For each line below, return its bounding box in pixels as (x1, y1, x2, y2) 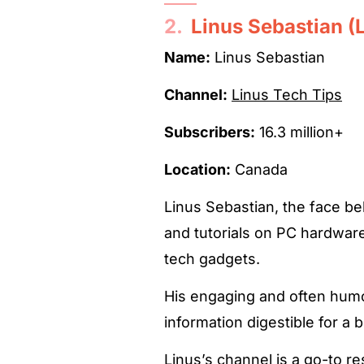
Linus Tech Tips (232, 85, 342, 103)
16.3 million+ (255, 123, 344, 141)
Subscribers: (164, 123, 255, 141)
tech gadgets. (164, 249, 260, 267)
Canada (231, 160, 288, 178)
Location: (164, 160, 231, 178)
